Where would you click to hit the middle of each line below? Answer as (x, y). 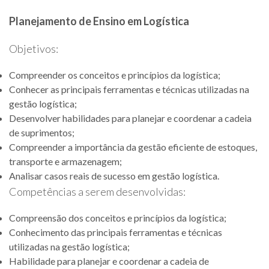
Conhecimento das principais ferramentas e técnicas (116, 232)
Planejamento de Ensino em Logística (99, 21)
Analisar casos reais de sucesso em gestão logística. (114, 176)
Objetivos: (34, 49)
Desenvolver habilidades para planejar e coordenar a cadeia (130, 118)
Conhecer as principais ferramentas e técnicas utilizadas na (129, 89)
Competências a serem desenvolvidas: (97, 192)
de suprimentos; (42, 132)
